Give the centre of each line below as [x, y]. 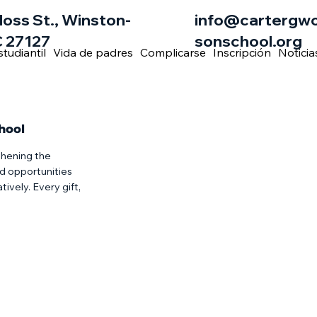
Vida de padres [93, 52]
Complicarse [173, 52]
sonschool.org [249, 41]
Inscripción [242, 52]
